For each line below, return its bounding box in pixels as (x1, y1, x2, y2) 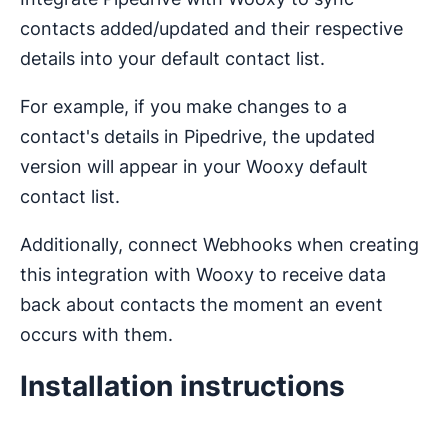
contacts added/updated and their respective (20, 18, 403, 39)
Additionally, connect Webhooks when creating (20, 234, 419, 255)
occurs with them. (20, 324, 173, 345)
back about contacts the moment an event (20, 294, 383, 315)
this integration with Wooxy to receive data (20, 264, 386, 285)
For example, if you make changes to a (20, 96, 347, 117)
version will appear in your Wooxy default (20, 156, 368, 177)
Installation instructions (20, 369, 345, 403)
